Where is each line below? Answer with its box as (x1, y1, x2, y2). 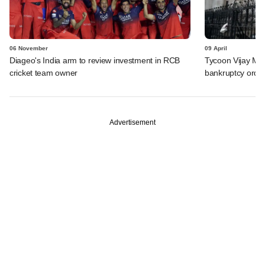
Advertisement (109, 118, 156, 127)
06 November (9, 44, 48, 51)
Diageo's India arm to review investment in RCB (9, 55, 180, 65)
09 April (205, 44, 227, 51)
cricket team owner (9, 67, 77, 77)
